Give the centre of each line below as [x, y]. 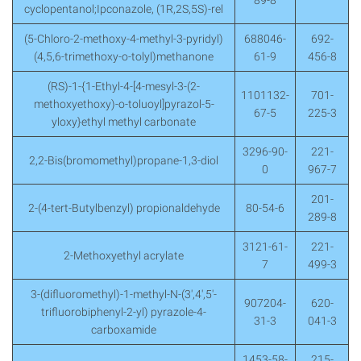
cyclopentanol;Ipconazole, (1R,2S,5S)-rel [124, 9]
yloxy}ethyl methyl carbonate [124, 122]
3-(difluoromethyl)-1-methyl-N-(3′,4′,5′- [124, 295]
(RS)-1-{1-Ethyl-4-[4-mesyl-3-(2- [124, 87]
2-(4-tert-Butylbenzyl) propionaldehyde [124, 208]
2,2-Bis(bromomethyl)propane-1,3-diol [124, 161]
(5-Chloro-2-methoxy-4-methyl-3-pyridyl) [124, 39]
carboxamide [124, 330]
